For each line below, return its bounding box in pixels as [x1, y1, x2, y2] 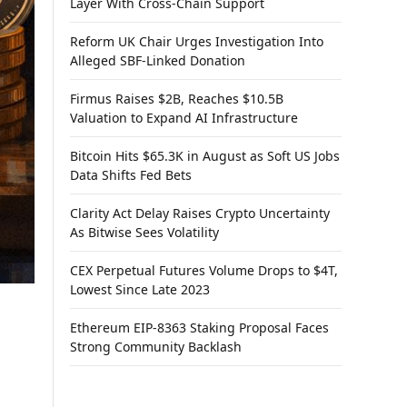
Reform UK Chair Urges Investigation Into [70, 33, 323, 50]
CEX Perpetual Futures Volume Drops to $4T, [70, 262, 338, 279]
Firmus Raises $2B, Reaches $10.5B [70, 90, 283, 107]
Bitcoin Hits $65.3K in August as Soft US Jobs [70, 147, 340, 164]
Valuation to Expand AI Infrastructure [70, 109, 298, 126]
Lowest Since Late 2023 [70, 281, 210, 298]
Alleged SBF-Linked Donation [70, 52, 245, 69]
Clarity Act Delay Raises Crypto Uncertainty [70, 204, 330, 222]
